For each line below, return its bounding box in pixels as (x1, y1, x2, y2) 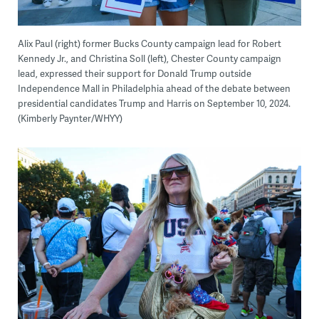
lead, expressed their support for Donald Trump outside (17, 67, 251, 80)
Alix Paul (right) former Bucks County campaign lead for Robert (17, 37, 281, 51)
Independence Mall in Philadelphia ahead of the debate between (17, 82, 291, 95)
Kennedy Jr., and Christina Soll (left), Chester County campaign (17, 52, 281, 66)
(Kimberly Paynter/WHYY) (17, 112, 122, 125)
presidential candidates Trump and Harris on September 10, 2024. (17, 97, 291, 110)
